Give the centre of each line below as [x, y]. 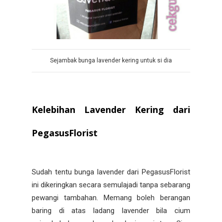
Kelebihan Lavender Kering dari [111, 109]
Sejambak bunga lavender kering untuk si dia [111, 60]
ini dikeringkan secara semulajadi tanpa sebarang [111, 185]
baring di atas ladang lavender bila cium [111, 210]
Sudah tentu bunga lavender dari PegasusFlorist [111, 172]
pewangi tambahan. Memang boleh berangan [111, 197]
